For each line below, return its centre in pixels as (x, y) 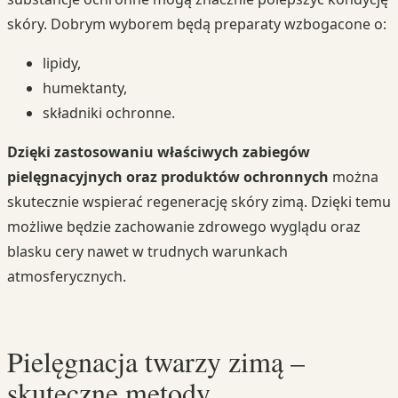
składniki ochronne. (109, 113)
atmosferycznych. (67, 277)
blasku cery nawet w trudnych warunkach (147, 252)
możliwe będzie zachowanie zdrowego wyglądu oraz (184, 227)
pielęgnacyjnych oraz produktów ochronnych (168, 177)
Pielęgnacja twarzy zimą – (156, 362)
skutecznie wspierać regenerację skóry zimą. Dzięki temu (199, 202)
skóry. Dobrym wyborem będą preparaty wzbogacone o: (197, 24)
